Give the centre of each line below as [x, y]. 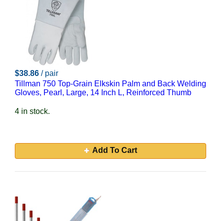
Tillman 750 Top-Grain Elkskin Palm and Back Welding [110, 84]
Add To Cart [114, 150]
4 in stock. [32, 111]
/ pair [50, 73]
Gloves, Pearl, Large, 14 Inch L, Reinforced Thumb [103, 92]
